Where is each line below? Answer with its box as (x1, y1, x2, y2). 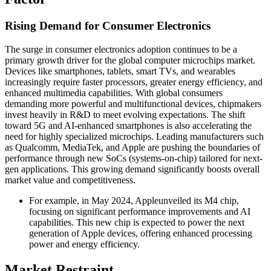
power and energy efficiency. (29, 238, 140, 249)
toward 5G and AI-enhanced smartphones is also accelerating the (5, 120, 252, 131)
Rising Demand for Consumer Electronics (5, 19, 211, 32)
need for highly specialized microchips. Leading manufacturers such (5, 131, 264, 142)
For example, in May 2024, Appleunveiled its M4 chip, (29, 195, 239, 206)
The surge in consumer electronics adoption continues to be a (5, 44, 237, 54)
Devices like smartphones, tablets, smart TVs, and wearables (5, 65, 235, 76)
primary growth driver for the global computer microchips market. (5, 54, 255, 65)
